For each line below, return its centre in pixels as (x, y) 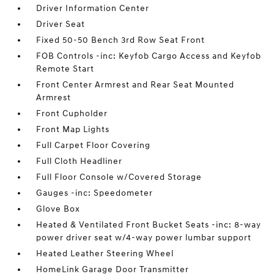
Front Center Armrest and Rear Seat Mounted (135, 84)
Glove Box (58, 209)
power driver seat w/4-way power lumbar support (144, 237)
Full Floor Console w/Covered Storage (119, 177)
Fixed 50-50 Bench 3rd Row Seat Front (121, 40)
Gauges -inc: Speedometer (95, 193)
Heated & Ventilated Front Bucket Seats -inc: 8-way (149, 224)
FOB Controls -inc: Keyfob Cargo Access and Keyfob (149, 56)
